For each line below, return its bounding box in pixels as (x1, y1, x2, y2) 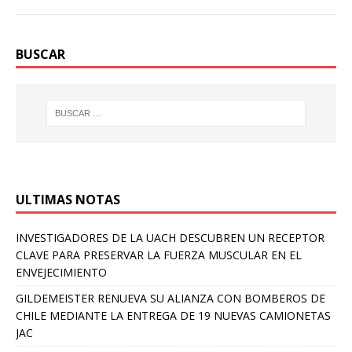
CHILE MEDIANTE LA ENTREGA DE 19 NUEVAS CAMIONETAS (16, 307, 331, 323)
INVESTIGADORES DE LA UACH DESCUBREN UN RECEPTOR (16, 229, 324, 245)
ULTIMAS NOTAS (16, 190, 120, 208)
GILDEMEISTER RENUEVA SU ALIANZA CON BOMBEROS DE (16, 290, 325, 306)
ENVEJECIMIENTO (16, 264, 107, 280)
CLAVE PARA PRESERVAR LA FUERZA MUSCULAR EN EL (16, 247, 302, 262)
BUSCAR (16, 45, 65, 63)
